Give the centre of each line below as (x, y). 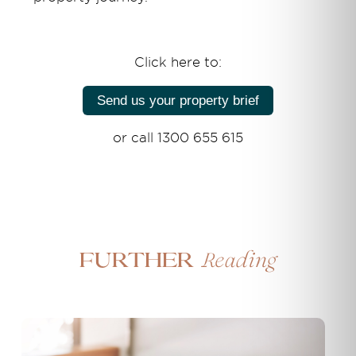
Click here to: (178, 62)
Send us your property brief (178, 100)
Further (140, 261)
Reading (238, 261)
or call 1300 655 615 (178, 137)
